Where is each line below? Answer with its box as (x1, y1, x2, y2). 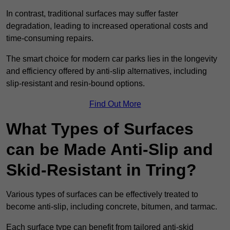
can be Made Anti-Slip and (6, 140, 213, 159)
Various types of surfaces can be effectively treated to (6, 190, 198, 199)
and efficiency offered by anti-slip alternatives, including (6, 67, 207, 76)
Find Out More (89, 100, 141, 109)
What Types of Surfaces (6, 120, 194, 139)
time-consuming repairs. (6, 34, 93, 43)
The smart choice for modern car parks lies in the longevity (6, 54, 217, 64)
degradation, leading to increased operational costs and (6, 22, 208, 31)
